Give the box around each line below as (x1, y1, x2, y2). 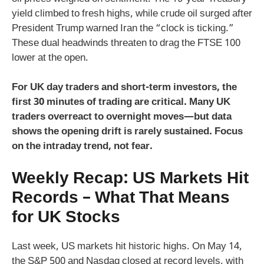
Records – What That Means (12, 187, 230, 209)
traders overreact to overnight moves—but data (12, 111, 232, 124)
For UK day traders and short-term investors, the (12, 81, 237, 95)
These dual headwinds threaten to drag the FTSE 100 (12, 37, 240, 50)
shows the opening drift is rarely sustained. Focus (12, 126, 243, 139)
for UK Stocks (12, 207, 120, 229)
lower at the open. (12, 51, 88, 65)
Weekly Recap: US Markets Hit (12, 168, 249, 190)
